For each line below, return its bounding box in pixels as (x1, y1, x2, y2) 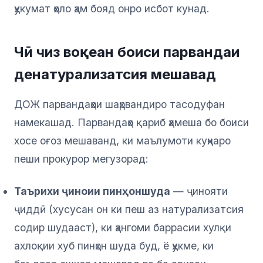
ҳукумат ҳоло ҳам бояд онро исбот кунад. (14, 2, 210, 15)
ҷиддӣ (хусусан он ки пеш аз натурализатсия (14, 203, 244, 216)
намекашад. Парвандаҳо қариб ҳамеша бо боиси (14, 116, 249, 129)
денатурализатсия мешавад (14, 66, 216, 83)
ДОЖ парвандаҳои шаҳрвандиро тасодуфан (14, 98, 225, 111)
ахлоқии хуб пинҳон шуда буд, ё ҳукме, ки (14, 240, 214, 252)
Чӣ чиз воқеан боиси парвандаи (14, 43, 240, 61)
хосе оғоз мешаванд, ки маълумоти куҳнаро (14, 134, 231, 147)
